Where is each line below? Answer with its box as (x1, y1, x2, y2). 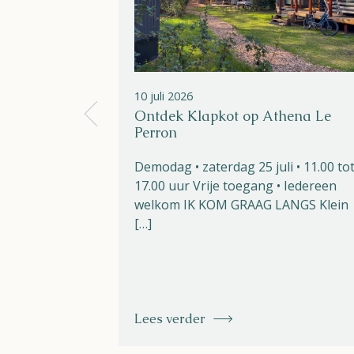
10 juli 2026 (134, 88, 193, 104)
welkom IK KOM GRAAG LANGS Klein (134, 196, 348, 214)
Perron (134, 124, 177, 142)
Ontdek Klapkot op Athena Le (134, 107, 331, 126)
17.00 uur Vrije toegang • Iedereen (134, 177, 337, 195)
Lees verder (134, 311, 205, 328)
